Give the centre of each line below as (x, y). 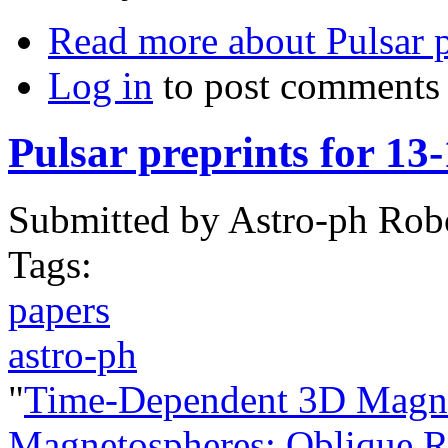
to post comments (296, 85)
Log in (100, 85)
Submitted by (118, 219)
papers (59, 309)
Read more (133, 40)
